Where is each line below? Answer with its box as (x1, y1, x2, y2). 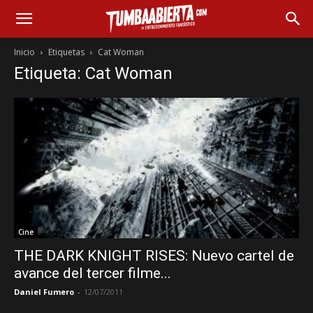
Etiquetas (48, 46, 85, 58)
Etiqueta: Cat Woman (14, 64, 173, 83)
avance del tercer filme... (14, 265, 171, 282)
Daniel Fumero (14, 286, 74, 298)
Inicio (14, 46, 35, 58)
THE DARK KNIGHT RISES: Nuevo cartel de (14, 247, 294, 265)
